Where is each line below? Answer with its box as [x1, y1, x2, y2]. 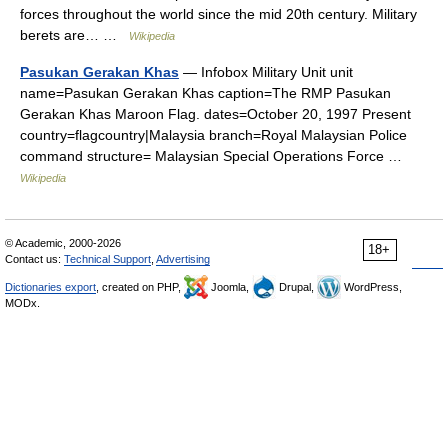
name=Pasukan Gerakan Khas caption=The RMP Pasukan [20, 85, 391, 101]
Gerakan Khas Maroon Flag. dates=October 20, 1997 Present [20, 106, 411, 122]
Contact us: [5, 253, 64, 265]
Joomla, [208, 281, 252, 293]
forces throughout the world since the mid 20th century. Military [20, 6, 417, 22]
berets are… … [20, 27, 129, 43]
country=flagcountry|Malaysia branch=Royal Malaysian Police [20, 127, 407, 143]
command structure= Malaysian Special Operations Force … [20, 148, 410, 164]
